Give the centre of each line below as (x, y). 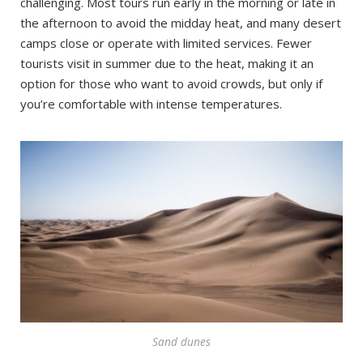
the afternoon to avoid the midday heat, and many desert (181, 23)
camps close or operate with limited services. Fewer (166, 43)
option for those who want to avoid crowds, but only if (171, 84)
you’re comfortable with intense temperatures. (151, 104)
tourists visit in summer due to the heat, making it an (167, 64)
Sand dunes (181, 341)
